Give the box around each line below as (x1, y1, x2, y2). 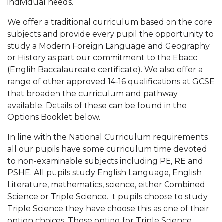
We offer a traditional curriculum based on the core (7, 17, 212, 27)
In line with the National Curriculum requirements (7, 132, 208, 142)
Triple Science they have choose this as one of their (7, 204, 209, 213)
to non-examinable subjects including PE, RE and (7, 156, 203, 166)
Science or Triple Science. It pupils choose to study (7, 192, 208, 201)
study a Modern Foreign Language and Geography (7, 41, 210, 51)
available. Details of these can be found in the (7, 101, 187, 110)
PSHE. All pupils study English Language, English (7, 168, 202, 177)
